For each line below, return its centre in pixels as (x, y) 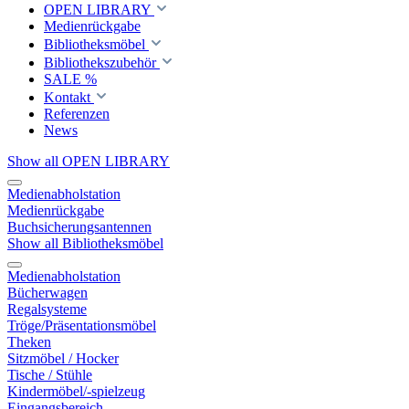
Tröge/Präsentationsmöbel (82, 325)
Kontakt (67, 97)
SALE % (70, 79)
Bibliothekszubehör (100, 63)
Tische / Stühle (50, 375)
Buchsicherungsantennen (79, 227)
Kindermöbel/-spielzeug (76, 391)
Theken (29, 342)
